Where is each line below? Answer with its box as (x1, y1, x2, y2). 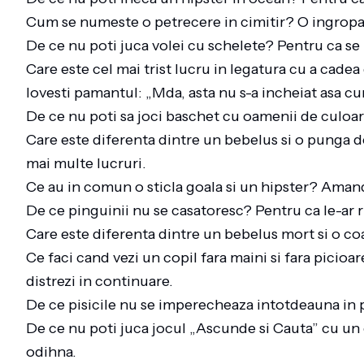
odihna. (26, 343, 83, 361)
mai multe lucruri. (26, 154, 153, 172)
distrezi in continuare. (26, 272, 180, 290)
